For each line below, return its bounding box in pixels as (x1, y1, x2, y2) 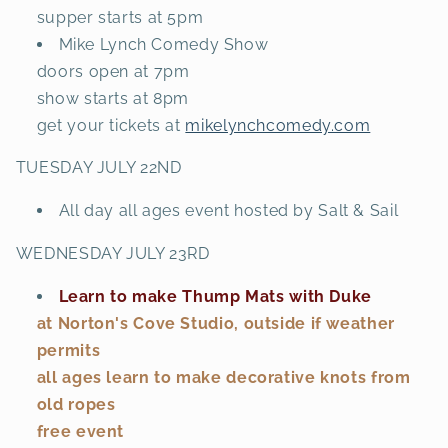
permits (36, 340, 101, 360)
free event (36, 421, 125, 441)
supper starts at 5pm (36, 7, 204, 27)
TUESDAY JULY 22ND (15, 158, 182, 178)
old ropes (36, 394, 116, 414)
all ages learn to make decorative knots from (36, 367, 411, 387)
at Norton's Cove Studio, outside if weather (36, 313, 395, 333)
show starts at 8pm (36, 88, 190, 108)
